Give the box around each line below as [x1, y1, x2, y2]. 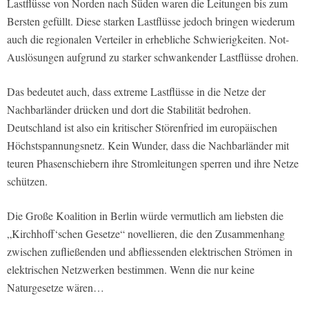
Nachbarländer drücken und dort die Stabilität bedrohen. [7, 101, 251, 117]
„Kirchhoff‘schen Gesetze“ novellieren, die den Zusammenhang [7, 226, 285, 241]
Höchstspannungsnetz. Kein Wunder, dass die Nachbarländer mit [7, 137, 289, 152]
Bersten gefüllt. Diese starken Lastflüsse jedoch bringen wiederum [7, 13, 295, 28]
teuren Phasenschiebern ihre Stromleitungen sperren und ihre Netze [7, 155, 299, 170]
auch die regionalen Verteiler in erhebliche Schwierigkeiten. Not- [7, 31, 289, 46]
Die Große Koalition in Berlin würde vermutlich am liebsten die [7, 208, 283, 223]
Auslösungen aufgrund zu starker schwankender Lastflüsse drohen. [7, 49, 299, 64]
